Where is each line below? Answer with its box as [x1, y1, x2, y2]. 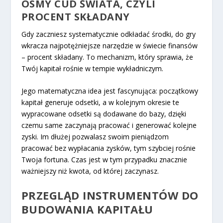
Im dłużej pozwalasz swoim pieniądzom [38, 132, 169, 142]
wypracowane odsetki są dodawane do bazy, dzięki [21, 109, 186, 119]
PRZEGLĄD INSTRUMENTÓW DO [21, 187, 199, 203]
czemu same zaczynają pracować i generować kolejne [21, 120, 197, 130]
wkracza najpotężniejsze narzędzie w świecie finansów [21, 40, 198, 50]
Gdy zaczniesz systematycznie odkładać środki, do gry [21, 29, 196, 39]
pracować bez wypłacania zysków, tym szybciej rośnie [21, 143, 196, 153]
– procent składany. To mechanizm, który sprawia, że [21, 52, 193, 62]
